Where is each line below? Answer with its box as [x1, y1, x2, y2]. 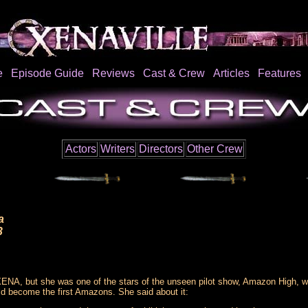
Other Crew [187, 143, 243, 155]
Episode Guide [10, 67, 84, 79]
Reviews [91, 67, 135, 79]
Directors [139, 143, 183, 155]
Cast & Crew [142, 67, 205, 79]
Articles [212, 67, 250, 79]
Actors [65, 143, 96, 155]
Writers [100, 143, 135, 155]
